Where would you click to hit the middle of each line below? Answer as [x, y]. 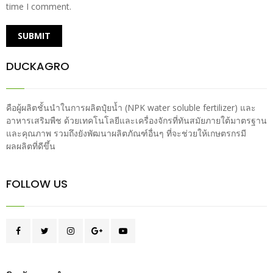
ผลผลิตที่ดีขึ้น [31, 146]
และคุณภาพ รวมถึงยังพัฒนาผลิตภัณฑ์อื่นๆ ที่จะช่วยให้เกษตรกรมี [126, 133]
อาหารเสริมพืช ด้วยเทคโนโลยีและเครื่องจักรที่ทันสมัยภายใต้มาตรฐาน [136, 121]
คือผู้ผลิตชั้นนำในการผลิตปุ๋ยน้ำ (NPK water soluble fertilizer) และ [131, 108]
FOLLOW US [37, 184]
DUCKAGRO [38, 66]
